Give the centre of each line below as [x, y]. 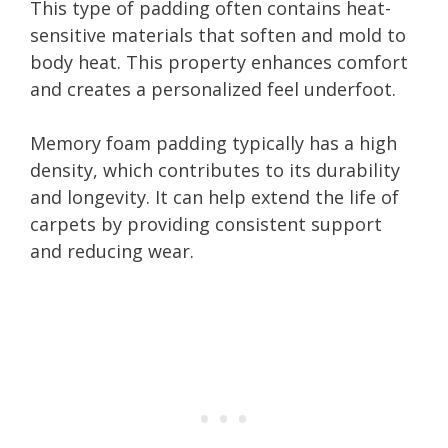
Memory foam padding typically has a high [213, 142]
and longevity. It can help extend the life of [214, 196]
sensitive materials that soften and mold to [218, 34]
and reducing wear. [112, 250]
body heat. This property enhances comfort [219, 61]
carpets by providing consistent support [206, 223]
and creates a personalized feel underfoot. [213, 88]
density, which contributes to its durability [215, 169]
